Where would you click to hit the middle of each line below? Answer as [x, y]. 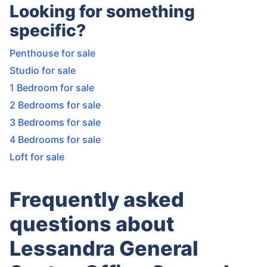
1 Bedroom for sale [52, 88]
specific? [48, 30]
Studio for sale [43, 70]
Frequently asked [97, 199]
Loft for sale [37, 157]
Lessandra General [104, 248]
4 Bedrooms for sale [55, 139]
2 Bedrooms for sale [55, 105]
